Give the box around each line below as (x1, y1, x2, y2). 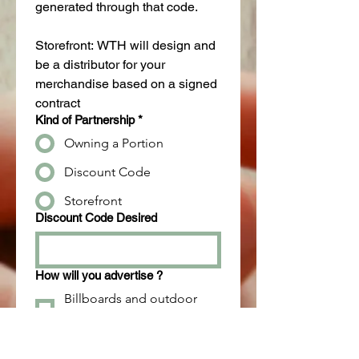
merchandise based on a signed (35, 76, 217, 92)
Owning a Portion (64, 135, 163, 151)
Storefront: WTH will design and (35, 38, 216, 54)
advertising (64, 310, 127, 326)
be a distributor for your (35, 57, 165, 73)
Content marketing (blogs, (64, 339, 214, 355)
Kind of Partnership (35, 113, 135, 127)
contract (35, 95, 80, 111)
